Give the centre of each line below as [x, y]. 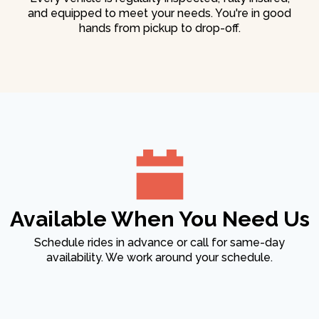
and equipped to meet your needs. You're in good [159, 14]
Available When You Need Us [159, 219]
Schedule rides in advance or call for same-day [159, 243]
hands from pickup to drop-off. [159, 28]
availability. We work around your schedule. [159, 258]
